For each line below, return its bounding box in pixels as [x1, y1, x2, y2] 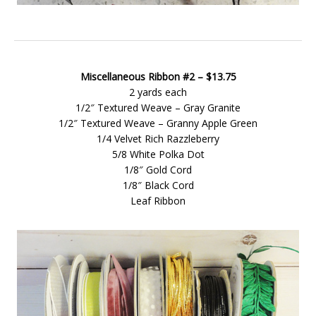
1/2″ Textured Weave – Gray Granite [75, 101, 241, 114]
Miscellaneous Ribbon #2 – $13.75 [80, 70, 236, 83]
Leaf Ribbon [130, 194, 186, 207]
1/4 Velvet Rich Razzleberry [97, 132, 219, 145]
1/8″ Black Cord [122, 178, 194, 192]
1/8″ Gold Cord [124, 163, 192, 176]
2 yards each [129, 85, 187, 99]
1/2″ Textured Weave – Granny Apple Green [59, 116, 257, 130]
